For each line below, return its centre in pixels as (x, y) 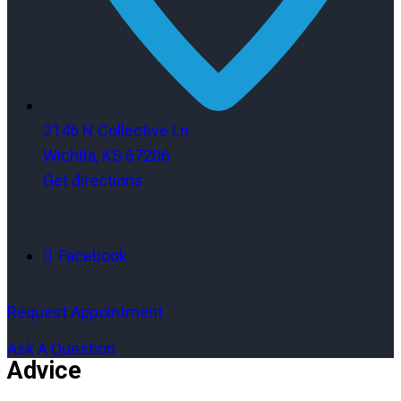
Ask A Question (61, 348)
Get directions (93, 180)
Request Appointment (85, 311)
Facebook (92, 255)
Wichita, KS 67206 (107, 155)
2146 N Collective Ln (116, 130)
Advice (44, 370)
